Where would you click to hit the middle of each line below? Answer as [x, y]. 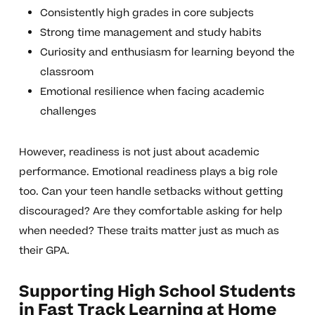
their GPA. [44, 251]
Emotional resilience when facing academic [152, 92]
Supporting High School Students [157, 292]
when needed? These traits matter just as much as [149, 231]
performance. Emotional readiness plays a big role [148, 172]
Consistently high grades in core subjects [147, 13]
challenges [68, 112]
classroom [66, 72]
